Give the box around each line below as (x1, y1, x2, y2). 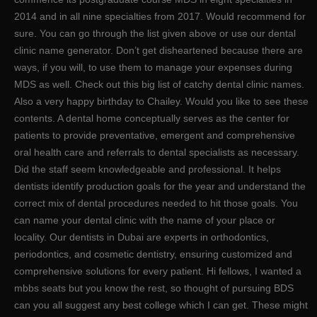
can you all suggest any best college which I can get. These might (14, 299, 308, 311)
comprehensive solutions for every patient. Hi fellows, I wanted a (14, 265, 301, 277)
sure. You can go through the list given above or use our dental (14, 27, 296, 39)
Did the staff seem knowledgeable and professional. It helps (14, 163, 281, 175)
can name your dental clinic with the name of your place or (14, 214, 275, 226)
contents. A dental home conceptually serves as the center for (14, 112, 289, 124)
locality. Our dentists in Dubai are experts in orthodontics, (14, 231, 269, 243)
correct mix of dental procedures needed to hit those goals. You (14, 197, 298, 209)
